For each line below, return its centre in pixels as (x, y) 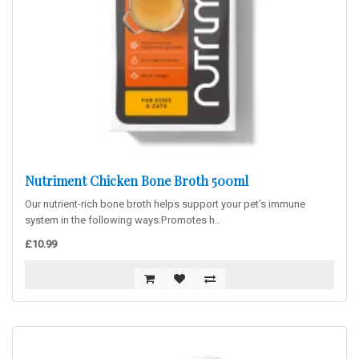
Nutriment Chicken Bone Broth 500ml (137, 181)
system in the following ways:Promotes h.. (122, 220)
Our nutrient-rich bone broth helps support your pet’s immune (165, 204)
